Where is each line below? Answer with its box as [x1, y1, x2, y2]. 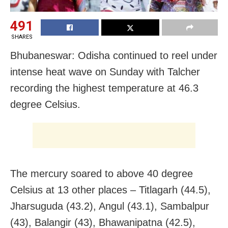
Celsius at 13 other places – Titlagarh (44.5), [10, 184, 211, 195]
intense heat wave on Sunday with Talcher [10, 66, 200, 77]
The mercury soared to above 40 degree [10, 167, 193, 179]
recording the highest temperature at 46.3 [10, 82, 198, 94]
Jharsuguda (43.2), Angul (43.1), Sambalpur [10, 200, 209, 212]
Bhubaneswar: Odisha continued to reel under [10, 49, 217, 61]
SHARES [11, 33, 33, 40]
